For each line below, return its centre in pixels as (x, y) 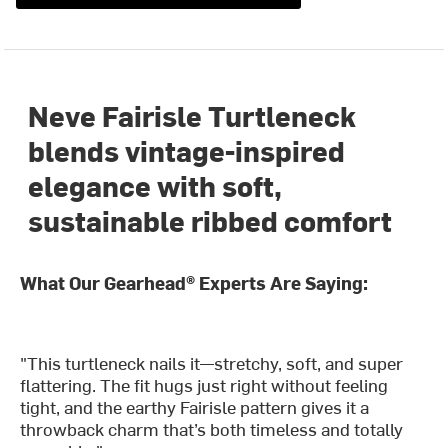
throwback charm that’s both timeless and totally (212, 428)
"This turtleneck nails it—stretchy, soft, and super (212, 362)
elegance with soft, (155, 184)
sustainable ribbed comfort (210, 219)
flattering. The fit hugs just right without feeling (204, 384)
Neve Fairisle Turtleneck (192, 114)
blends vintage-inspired (187, 149)
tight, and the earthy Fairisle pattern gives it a (195, 406)
